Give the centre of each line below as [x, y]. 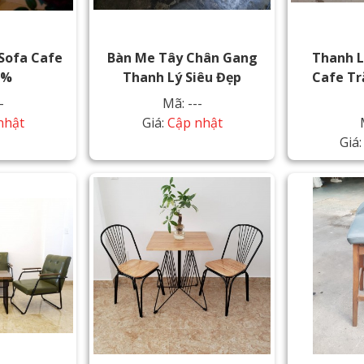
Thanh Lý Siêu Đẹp [182, 78]
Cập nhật [195, 123]
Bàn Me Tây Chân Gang [182, 58]
